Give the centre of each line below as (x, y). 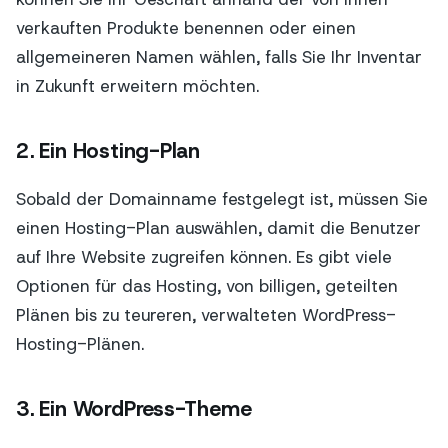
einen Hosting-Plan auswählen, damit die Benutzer (218, 228)
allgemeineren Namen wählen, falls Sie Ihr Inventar (219, 57)
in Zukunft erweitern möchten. (137, 86)
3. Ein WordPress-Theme (134, 408)
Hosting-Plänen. (80, 344)
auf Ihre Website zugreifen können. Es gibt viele (204, 257)
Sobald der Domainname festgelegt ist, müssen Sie (222, 199)
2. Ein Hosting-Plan (108, 150)
